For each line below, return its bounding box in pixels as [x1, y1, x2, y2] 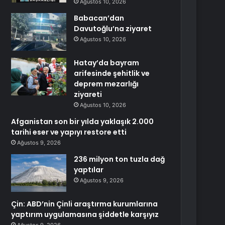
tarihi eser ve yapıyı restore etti [11, 127, 127, 137]
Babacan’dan [74, 13, 125, 23]
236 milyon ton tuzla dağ [74, 154, 165, 164]
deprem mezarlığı [74, 79, 139, 89]
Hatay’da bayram [74, 58, 140, 68]
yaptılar [74, 165, 104, 175]
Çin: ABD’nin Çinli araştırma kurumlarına [11, 199, 158, 209]
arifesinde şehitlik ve [74, 68, 150, 78]
